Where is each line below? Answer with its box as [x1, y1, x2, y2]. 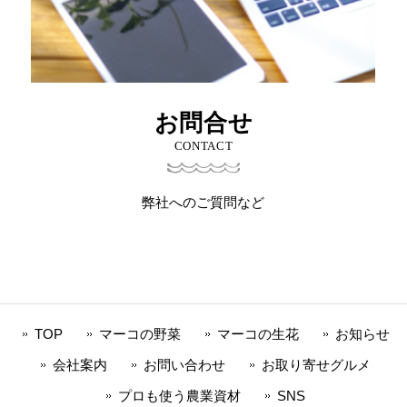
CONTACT [174, 139, 233, 154]
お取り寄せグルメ [262, 357, 371, 373]
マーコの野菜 [98, 326, 181, 342]
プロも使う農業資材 [118, 388, 241, 404]
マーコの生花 [216, 326, 299, 342]
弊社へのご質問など [142, 194, 265, 211]
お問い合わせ [144, 357, 225, 373]
